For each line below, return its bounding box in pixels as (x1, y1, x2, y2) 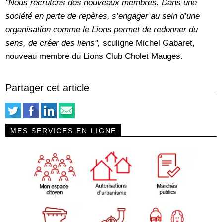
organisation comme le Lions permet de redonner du (5, 24, 198, 34)
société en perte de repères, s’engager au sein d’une (5, 10, 200, 21)
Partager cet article (5, 82, 90, 93)
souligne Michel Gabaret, (100, 37, 195, 48)
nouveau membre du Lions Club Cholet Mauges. (5, 51, 183, 61)
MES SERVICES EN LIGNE (10, 126, 117, 135)
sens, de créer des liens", (5, 37, 101, 48)
